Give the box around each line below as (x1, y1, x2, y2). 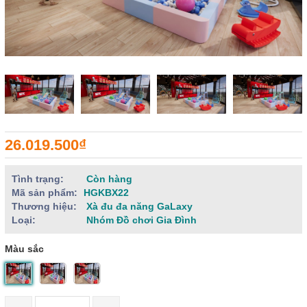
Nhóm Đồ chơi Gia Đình (84, 214, 197, 226)
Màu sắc (5, 243, 44, 254)
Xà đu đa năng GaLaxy (84, 201, 193, 212)
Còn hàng (86, 173, 132, 185)
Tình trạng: (12, 173, 64, 185)
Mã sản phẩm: (12, 187, 77, 199)
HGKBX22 (84, 187, 129, 199)
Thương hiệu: (12, 201, 77, 212)
